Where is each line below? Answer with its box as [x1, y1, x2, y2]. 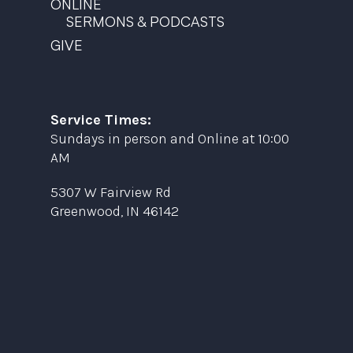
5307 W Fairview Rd [50, 183, 171, 201]
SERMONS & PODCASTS [66, 12, 225, 30]
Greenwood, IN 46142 [50, 202, 179, 220]
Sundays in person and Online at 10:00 [50, 129, 289, 147]
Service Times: [50, 110, 151, 128]
